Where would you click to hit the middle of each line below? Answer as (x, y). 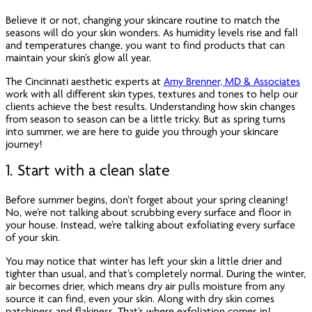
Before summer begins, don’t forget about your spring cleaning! (148, 200)
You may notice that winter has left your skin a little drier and (144, 261)
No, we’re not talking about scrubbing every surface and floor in (149, 212)
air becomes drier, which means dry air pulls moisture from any (146, 286)
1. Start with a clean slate (90, 171)
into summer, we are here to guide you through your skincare (142, 132)
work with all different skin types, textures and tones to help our (152, 94)
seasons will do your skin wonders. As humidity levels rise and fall (152, 33)
